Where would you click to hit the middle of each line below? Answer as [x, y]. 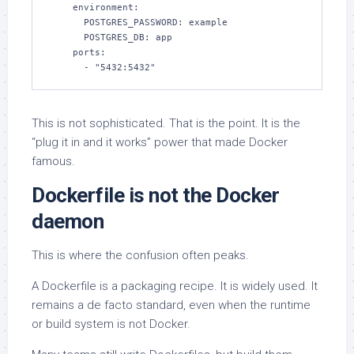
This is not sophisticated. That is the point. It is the [166, 124]
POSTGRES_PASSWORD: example [67, 23]
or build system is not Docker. [111, 324]
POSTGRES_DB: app [67, 38]
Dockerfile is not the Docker [155, 196]
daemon [68, 222]
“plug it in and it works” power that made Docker [160, 143]
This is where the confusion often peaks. [140, 256]
